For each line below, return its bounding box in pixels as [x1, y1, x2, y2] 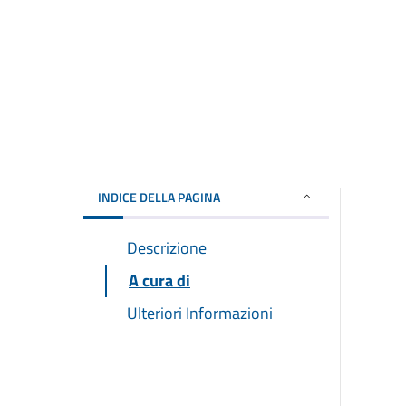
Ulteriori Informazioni [127, 300, 273, 325]
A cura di [129, 267, 190, 293]
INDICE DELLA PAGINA [98, 187, 220, 207]
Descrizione [127, 235, 207, 260]
